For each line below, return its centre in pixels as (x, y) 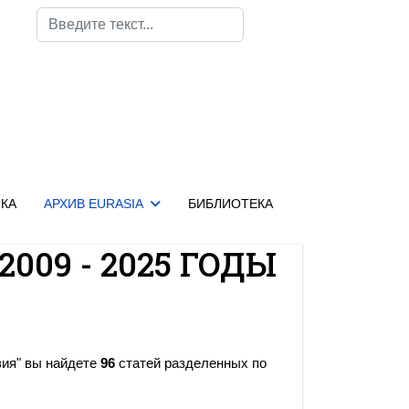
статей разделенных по (191, 363)
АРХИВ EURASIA (93, 204)
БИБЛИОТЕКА (230, 204)
